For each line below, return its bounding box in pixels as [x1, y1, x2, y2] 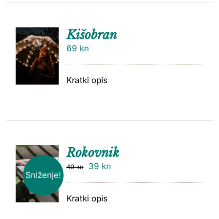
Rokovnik [66, 145, 119, 160]
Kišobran [66, 27, 117, 43]
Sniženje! [25, 170, 62, 180]
